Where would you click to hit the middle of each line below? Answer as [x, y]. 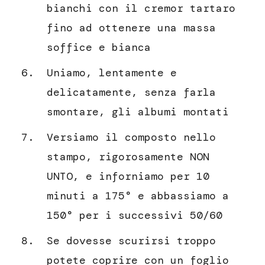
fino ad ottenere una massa [131, 28]
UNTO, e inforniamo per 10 [128, 176]
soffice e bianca [99, 47]
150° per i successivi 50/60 [135, 215]
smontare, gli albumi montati [138, 112]
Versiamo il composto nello [131, 137]
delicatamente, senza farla [131, 92]
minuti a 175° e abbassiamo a [138, 195]
